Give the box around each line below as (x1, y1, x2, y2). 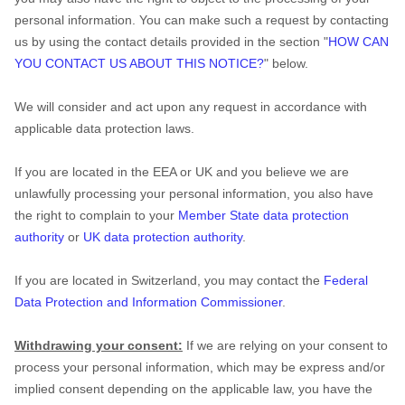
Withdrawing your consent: (14, 338, 183, 353)
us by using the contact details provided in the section (14, 34, 324, 49)
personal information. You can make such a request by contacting (14, 13, 389, 27)
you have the (295, 381, 372, 396)
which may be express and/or (213, 360, 385, 374)
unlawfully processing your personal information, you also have (14, 186, 373, 201)
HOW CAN (328, 34, 389, 49)
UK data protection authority (83, 230, 242, 244)
